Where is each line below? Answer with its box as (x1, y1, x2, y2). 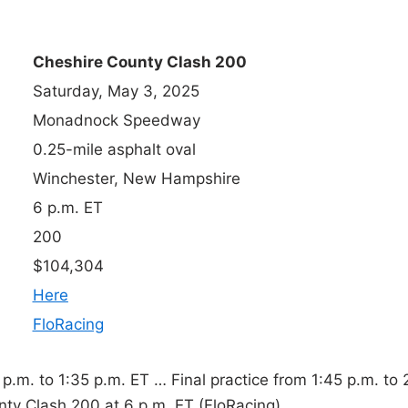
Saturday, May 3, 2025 (32, 82, 199, 101)
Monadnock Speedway (32, 111, 200, 130)
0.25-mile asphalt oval (32, 140, 196, 159)
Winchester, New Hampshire (32, 169, 240, 189)
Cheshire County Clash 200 (32, 53, 247, 72)
